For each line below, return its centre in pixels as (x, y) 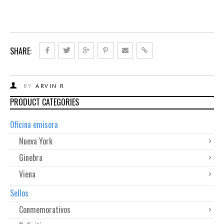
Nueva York (36, 141)
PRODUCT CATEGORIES (44, 102)
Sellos (19, 193)
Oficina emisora (34, 124)
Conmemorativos (45, 209)
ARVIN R (50, 86)
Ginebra (31, 157)
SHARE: (21, 51)
